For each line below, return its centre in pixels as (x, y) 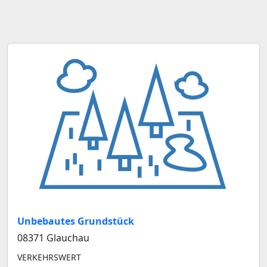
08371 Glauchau (53, 237)
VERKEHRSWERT (49, 257)
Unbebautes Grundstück (76, 221)
